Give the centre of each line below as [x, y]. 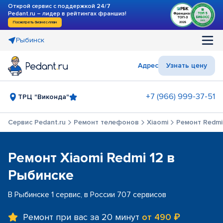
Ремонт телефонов [106, 122]
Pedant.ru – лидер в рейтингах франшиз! [67, 14]
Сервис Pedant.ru [37, 122]
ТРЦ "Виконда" [44, 97]
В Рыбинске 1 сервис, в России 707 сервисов [87, 195]
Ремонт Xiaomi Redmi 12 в [92, 158]
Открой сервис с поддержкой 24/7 [59, 6]
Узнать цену [187, 65]
